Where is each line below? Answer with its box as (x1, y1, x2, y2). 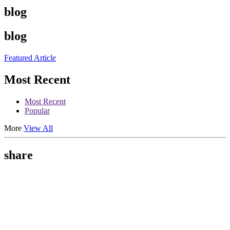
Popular (25, 106, 50, 115)
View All (24, 123, 53, 132)
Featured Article (4, 53, 56, 63)
